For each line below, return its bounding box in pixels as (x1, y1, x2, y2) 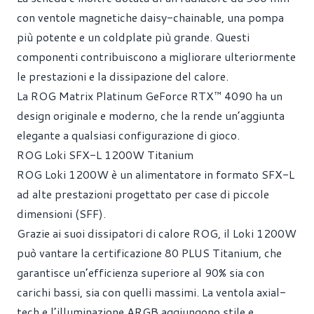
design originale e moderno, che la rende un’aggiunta (17, 107, 285, 123)
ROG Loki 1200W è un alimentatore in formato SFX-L (17, 165, 294, 182)
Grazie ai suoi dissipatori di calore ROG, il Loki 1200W (17, 224, 296, 241)
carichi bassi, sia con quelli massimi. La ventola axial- (17, 283, 286, 300)
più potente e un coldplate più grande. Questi (17, 28, 250, 45)
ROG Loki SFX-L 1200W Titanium (17, 146, 193, 163)
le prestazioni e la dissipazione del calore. (17, 67, 228, 84)
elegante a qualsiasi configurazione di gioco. (17, 126, 240, 143)
